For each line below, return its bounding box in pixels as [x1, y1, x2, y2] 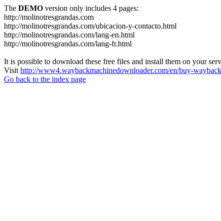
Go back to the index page [4, 75, 86, 83]
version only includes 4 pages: [43, 4, 139, 12]
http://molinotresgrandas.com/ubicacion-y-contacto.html [4, 22, 177, 30]
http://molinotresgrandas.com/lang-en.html [4, 31, 135, 39]
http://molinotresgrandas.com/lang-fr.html [4, 39, 132, 48]
